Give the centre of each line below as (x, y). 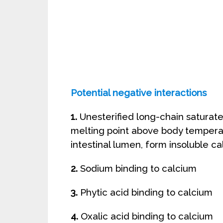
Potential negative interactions (139, 93)
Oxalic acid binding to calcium (146, 216)
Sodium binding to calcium (137, 168)
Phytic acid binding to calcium (146, 192)
